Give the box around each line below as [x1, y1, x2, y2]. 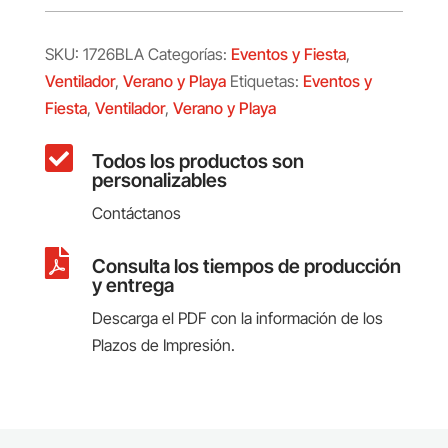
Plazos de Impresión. [91, 334, 235, 355]
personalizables [91, 167, 227, 192]
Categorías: [147, 43, 231, 64]
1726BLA [82, 43, 144, 64]
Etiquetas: [229, 70, 303, 91]
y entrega [91, 272, 174, 297]
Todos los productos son [91, 148, 304, 173]
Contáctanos [91, 202, 181, 223]
